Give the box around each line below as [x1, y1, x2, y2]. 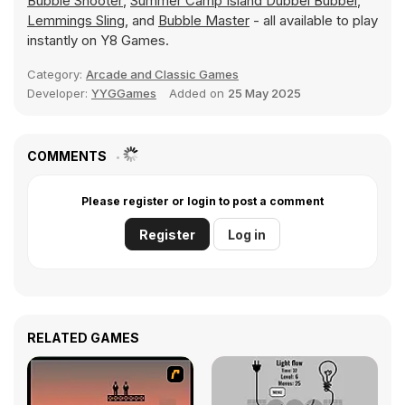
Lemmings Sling [27, 12, 125, 29]
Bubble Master [158, 12, 250, 29]
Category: [27, 67, 86, 81]
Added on [169, 86, 228, 100]
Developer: [27, 86, 91, 100]
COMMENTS [27, 148, 109, 164]
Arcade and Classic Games [86, 67, 239, 81]
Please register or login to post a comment [81, 194, 324, 208]
